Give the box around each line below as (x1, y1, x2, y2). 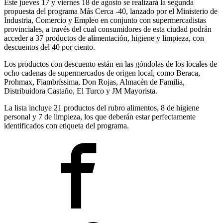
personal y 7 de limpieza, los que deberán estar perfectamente (4, 112, 196, 121)
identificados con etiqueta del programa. (4, 121, 129, 130)
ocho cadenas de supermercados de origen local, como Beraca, (4, 68, 200, 77)
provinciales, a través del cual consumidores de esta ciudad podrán (4, 24, 212, 33)
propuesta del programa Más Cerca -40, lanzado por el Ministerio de (4, 6, 218, 15)
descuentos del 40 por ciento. (4, 42, 95, 51)
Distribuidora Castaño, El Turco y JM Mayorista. (4, 86, 157, 95)
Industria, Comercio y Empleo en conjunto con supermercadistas (4, 15, 206, 24)
